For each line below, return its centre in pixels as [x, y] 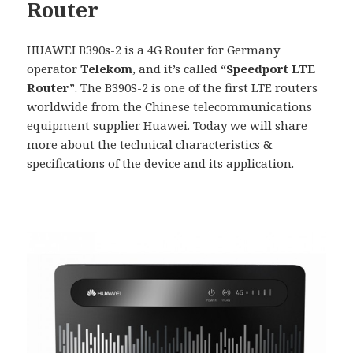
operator [54, 68]
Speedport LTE [271, 68]
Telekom [107, 68]
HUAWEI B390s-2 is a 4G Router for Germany [154, 49]
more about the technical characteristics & [150, 144]
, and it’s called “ [180, 68]
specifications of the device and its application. [161, 163]
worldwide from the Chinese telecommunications [170, 106]
